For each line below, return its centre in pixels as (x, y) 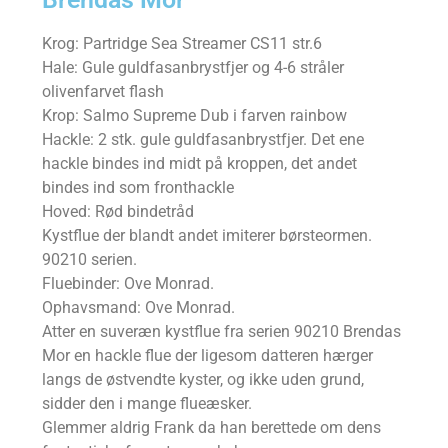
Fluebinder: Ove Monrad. (128, 284)
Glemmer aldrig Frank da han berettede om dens (211, 428)
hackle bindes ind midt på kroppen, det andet (199, 164)
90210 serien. (89, 260)
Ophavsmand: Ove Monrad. (138, 308)
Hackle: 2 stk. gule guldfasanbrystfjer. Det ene (203, 140)
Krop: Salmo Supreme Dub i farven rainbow (194, 116)
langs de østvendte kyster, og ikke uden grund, (203, 380)
